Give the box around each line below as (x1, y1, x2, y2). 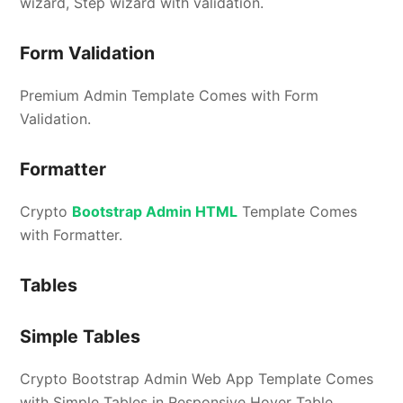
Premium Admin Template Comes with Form (20, 85, 319, 104)
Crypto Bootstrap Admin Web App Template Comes (20, 369, 374, 388)
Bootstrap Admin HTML (72, 201, 238, 220)
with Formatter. (20, 225, 123, 244)
